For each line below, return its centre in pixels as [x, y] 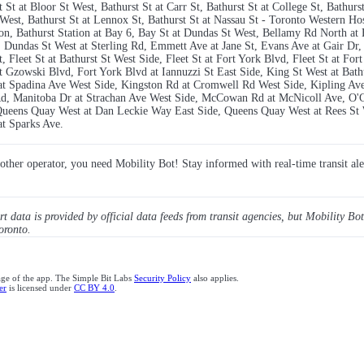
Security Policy [162, 278]
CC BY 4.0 [94, 288]
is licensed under [40, 288]
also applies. [215, 278]
